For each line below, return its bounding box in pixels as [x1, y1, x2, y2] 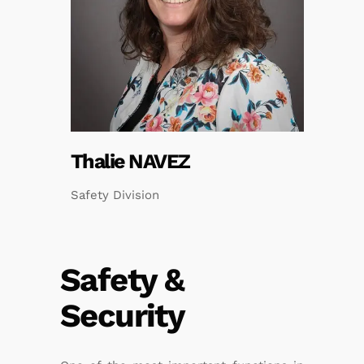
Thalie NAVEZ [70, 149, 190, 174]
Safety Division [70, 188, 159, 203]
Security [60, 297, 185, 336]
